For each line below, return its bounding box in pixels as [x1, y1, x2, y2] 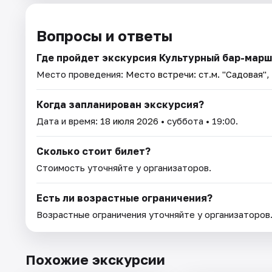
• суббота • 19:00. [158, 115, 238, 126]
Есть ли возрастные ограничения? [36, 191, 212, 204]
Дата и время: [36, 115, 100, 126]
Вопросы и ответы [36, 26, 172, 44]
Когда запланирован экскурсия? [36, 98, 204, 110]
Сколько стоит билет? [36, 144, 151, 157]
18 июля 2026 [100, 115, 158, 126]
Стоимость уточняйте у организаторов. [36, 161, 211, 173]
